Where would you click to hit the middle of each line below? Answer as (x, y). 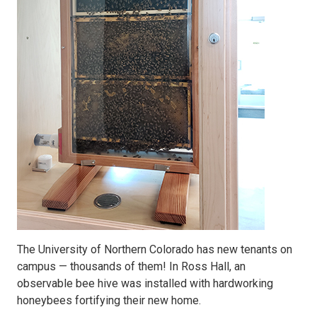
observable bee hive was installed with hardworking (145, 283)
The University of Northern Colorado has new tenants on (155, 249)
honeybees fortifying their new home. (109, 300)
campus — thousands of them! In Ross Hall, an (131, 266)
